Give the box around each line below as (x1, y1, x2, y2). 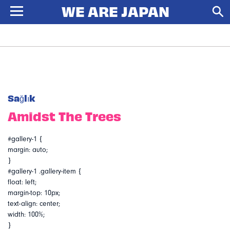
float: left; (8, 178, 36, 186)
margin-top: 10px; (8, 189, 60, 197)
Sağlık (8, 92, 35, 104)
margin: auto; (8, 146, 48, 154)
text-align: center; (8, 200, 60, 208)
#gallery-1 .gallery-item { (8, 167, 82, 176)
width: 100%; (8, 210, 45, 219)
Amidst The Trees (8, 108, 121, 124)
